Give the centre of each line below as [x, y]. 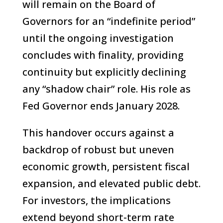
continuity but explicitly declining [104, 72]
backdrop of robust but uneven [98, 150]
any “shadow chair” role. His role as [106, 89]
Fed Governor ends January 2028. [101, 106]
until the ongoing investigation [98, 38]
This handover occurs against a [98, 133]
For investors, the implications [96, 200]
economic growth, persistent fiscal [106, 167]
